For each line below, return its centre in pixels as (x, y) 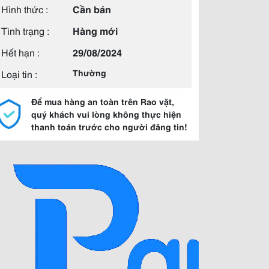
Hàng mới (95, 30)
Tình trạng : (25, 30)
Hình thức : (25, 9)
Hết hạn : (20, 52)
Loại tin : (19, 74)
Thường (89, 73)
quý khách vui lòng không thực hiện (106, 114)
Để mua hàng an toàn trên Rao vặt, (103, 101)
